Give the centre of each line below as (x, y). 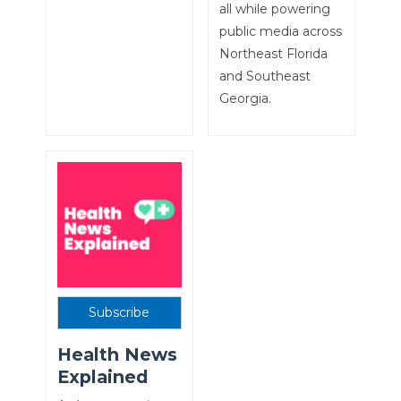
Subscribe (119, 313)
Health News (117, 355)
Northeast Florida (273, 53)
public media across (280, 31)
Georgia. (245, 98)
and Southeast (264, 76)
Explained (102, 377)
